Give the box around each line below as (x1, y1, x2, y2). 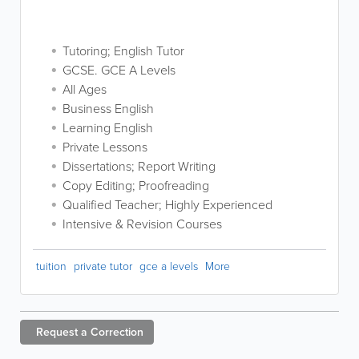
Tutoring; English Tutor (63, 42, 184, 59)
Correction (91, 324, 143, 340)
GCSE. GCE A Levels (63, 61, 175, 79)
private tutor (74, 258, 132, 273)
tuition (36, 258, 67, 273)
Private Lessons (63, 138, 147, 155)
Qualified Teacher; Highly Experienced (63, 196, 272, 213)
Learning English (63, 119, 153, 136)
